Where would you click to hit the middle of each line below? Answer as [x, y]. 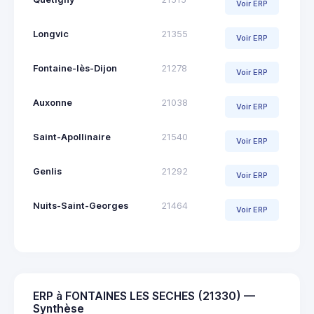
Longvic [51, 34]
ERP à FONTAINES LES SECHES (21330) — [144, 296]
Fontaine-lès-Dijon [75, 68]
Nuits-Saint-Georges [81, 205]
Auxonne [53, 102]
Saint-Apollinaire [72, 137]
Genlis [47, 171]
